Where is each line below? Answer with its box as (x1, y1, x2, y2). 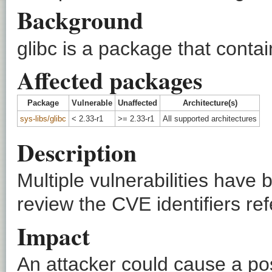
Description (17, 135, 137, 170)
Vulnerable (72, 98, 112, 107)
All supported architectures (163, 114, 257, 123)
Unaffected (118, 98, 157, 107)
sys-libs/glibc (20, 114, 66, 123)
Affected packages (17, 62, 202, 97)
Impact (17, 218, 90, 253)
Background (17, 2, 143, 38)
